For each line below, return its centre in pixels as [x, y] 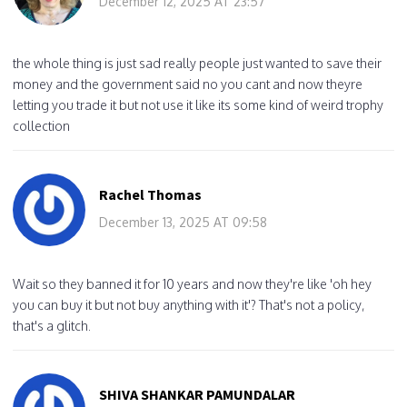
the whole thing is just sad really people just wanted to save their [197, 63]
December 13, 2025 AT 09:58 [183, 222]
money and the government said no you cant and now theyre [188, 84]
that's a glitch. [52, 325]
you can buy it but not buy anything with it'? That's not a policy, [189, 304]
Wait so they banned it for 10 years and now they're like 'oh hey [192, 283]
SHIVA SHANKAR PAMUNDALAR [197, 394]
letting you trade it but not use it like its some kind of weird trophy [198, 104]
